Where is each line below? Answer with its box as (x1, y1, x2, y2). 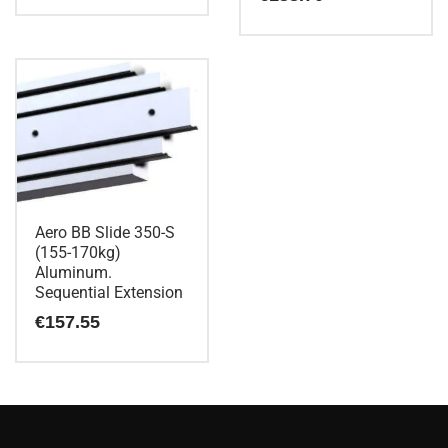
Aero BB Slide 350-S (35, 223, 175, 243)
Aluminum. (35, 263, 112, 283)
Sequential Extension (35, 283, 183, 303)
